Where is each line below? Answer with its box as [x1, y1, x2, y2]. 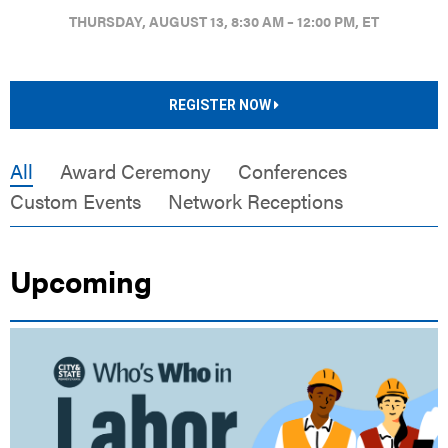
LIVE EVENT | [10, 330, 87, 349]
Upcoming [10, 259, 152, 303]
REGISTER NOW [169, 97, 274, 114]
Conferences [238, 156, 347, 186]
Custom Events [10, 186, 141, 216]
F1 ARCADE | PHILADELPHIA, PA [87, 330, 270, 349]
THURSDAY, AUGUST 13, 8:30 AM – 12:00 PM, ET [69, 11, 379, 32]
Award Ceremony [60, 156, 211, 186]
